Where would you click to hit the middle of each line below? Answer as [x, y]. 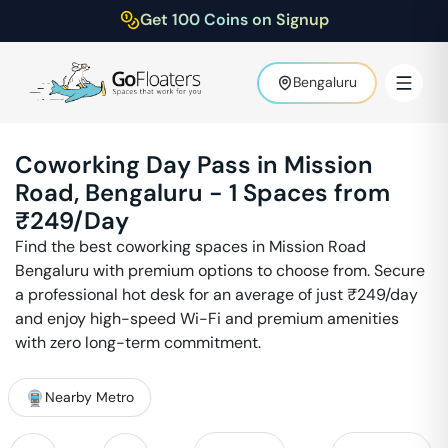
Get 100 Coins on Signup [234, 19]
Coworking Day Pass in [149, 164]
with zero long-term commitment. [138, 342]
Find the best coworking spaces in [142, 246]
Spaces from [313, 192]
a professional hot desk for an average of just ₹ [186, 294]
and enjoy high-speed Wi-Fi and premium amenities [207, 318]
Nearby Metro [89, 397]
